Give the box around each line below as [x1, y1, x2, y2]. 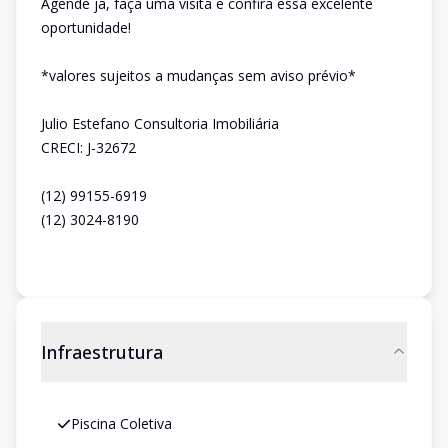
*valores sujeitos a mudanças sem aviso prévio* [41, 66, 356, 85]
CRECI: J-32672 [41, 138, 136, 157]
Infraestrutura [41, 340, 163, 364]
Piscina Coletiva [71, 414, 172, 433]
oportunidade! [41, 18, 131, 37]
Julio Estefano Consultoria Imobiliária [41, 114, 279, 133]
